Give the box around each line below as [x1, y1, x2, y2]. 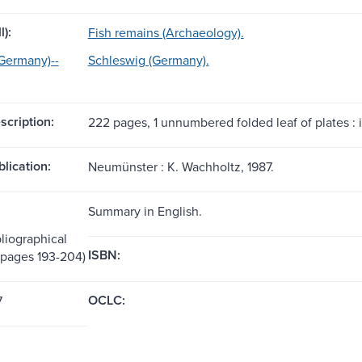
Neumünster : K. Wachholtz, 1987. [87, 157, 274, 175]
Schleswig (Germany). [87, 50, 209, 69]
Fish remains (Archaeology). [87, 23, 244, 41]
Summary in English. [87, 201, 202, 220]
